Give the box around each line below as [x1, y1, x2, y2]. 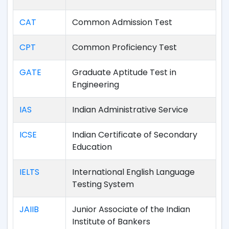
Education [72, 141, 112, 153]
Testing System [72, 178, 134, 190]
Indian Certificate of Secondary [72, 129, 197, 141]
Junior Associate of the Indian [72, 203, 190, 215]
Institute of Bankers [72, 216, 150, 227]
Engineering [72, 79, 119, 90]
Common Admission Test [72, 16, 172, 28]
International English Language [72, 166, 195, 178]
